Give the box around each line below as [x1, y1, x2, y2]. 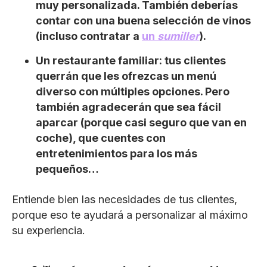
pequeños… [36, 162, 99, 175]
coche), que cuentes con [36, 131, 166, 144]
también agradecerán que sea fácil [36, 100, 221, 113]
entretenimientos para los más [36, 147, 197, 160]
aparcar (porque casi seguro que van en [36, 116, 247, 129]
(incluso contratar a [36, 29, 142, 42]
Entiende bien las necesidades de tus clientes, [12, 193, 237, 206]
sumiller [157, 29, 199, 42]
